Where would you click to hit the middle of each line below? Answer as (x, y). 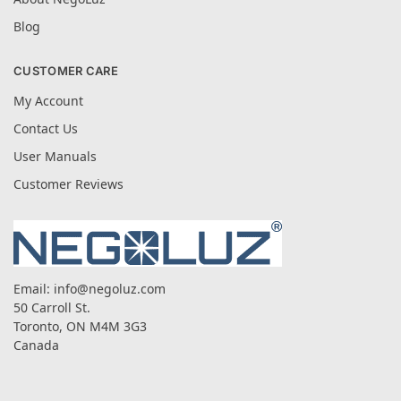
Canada (36, 345)
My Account (48, 100)
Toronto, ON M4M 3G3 (80, 326)
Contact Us (46, 128)
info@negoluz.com (110, 288)
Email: (34, 288)
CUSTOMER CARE (66, 71)
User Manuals (55, 156)
